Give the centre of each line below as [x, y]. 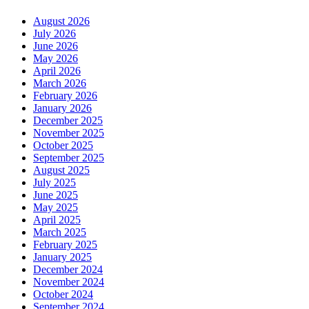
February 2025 [65, 245]
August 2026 [61, 21]
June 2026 [56, 46]
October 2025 [63, 146]
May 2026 [56, 59]
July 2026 [54, 34]
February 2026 [65, 96]
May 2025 [56, 208]
